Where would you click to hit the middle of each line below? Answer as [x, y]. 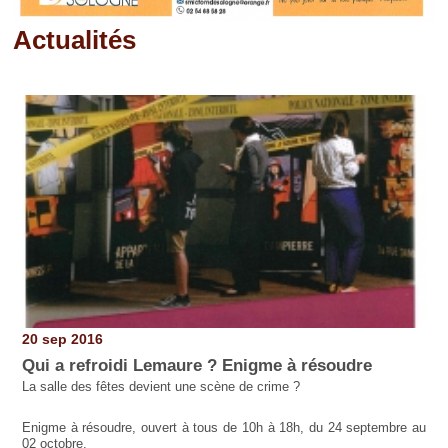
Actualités [75, 39]
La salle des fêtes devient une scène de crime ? [160, 387]
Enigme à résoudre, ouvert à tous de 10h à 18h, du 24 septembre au [224, 428]
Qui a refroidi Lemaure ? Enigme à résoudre [196, 365]
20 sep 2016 [62, 339]
